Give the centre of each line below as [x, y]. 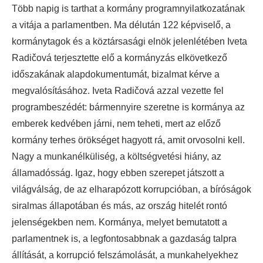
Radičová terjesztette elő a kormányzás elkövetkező [119, 58]
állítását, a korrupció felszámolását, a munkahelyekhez [125, 255]
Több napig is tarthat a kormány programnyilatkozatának [128, 9]
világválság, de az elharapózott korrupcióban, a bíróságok [131, 189]
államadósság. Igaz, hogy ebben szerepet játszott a [118, 173]
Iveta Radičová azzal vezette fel [158, 91]
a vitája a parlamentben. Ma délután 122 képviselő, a [121, 25]
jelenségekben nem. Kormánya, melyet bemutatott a [119, 222]
